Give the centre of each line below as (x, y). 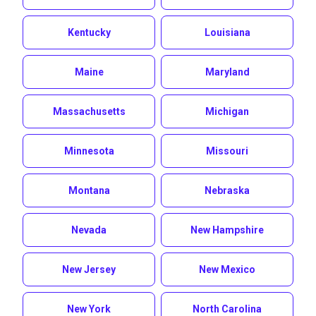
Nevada (89, 230)
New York (89, 309)
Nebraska (227, 190)
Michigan (227, 111)
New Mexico (227, 269)
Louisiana (227, 32)
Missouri (227, 151)
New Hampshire (227, 230)
